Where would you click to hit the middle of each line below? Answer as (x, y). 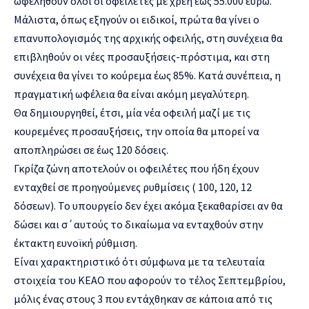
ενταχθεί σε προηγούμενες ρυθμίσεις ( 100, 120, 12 (133, 187)
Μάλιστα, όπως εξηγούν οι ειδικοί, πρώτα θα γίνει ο (137, 19)
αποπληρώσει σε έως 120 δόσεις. (91, 149)
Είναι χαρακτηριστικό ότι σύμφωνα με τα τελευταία (139, 261)
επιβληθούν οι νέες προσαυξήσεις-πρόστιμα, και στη (142, 56)
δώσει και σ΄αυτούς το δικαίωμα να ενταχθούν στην (139, 224)
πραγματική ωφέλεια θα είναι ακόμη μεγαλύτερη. (131, 93)
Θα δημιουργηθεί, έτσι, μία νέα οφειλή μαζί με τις (132, 112)
